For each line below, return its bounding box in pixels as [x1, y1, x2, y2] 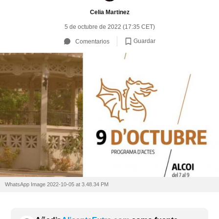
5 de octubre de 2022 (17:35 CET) [64, 23, 155, 30]
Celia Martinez [89, 8, 130, 16]
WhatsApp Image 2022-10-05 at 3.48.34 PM [5, 181, 109, 188]
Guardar [133, 37, 155, 44]
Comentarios [75, 38, 109, 45]
